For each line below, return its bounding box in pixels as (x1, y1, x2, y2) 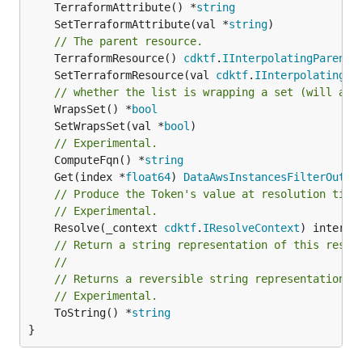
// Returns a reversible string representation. (54, 271, 351, 285)
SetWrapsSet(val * (54, 119, 164, 133)
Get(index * (54, 170, 125, 183)
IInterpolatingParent (222, 51, 351, 65)
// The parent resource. (54, 34, 203, 48)
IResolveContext (203, 221, 300, 234)
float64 (125, 170, 170, 183)
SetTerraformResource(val (54, 68, 216, 82)
